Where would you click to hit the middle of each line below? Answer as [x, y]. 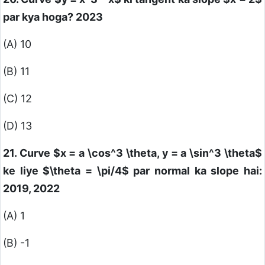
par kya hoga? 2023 [53, 17]
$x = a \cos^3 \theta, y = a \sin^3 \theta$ [158, 153]
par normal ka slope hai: [195, 171]
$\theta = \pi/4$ [86, 171]
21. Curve [28, 153]
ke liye [23, 171]
